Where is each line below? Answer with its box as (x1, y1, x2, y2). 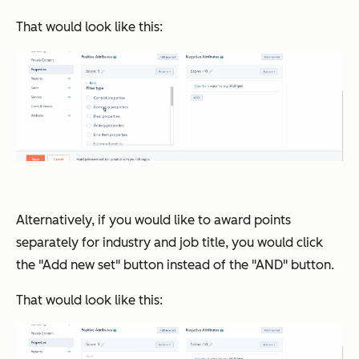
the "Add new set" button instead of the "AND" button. (16, 256, 334, 272)
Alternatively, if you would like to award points (16, 212, 291, 228)
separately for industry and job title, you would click (16, 234, 323, 250)
